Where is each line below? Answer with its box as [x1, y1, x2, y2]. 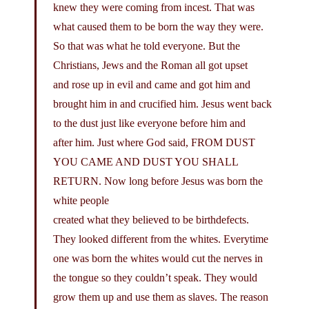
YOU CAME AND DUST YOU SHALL [53, 155, 238, 168]
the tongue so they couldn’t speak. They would [53, 271, 257, 283]
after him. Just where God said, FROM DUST [53, 136, 255, 148]
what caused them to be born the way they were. [53, 20, 263, 32]
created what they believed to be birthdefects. [53, 213, 249, 226]
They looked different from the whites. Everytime [53, 232, 268, 245]
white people [53, 194, 109, 206]
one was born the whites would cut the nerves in [53, 252, 263, 264]
